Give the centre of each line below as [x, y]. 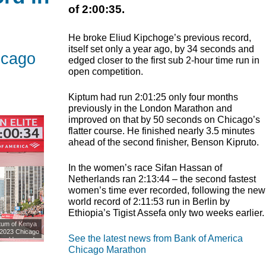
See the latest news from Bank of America [156, 239]
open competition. [106, 72]
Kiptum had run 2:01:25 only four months [153, 97]
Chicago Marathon [107, 250]
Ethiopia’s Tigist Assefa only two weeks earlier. [166, 213]
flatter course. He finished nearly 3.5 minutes [161, 131]
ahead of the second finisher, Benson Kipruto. [164, 142]
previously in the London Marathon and [150, 109]
